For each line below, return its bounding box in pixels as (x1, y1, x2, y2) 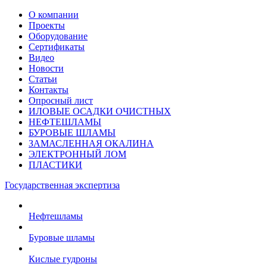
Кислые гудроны (29, 254, 97, 264)
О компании (29, 10, 79, 20)
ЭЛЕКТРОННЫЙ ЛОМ (29, 149, 126, 159)
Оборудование (29, 31, 88, 41)
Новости (29, 63, 64, 73)
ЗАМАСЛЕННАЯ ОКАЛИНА (29, 138, 154, 148)
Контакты (29, 85, 69, 95)
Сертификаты (29, 42, 85, 52)
